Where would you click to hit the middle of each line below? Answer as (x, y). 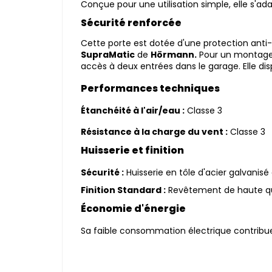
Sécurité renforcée (131, 23)
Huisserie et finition (132, 150)
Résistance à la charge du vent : (154, 132)
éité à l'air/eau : (149, 110)
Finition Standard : (123, 190)
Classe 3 (246, 132)
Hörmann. (174, 55)
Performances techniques (151, 88)
